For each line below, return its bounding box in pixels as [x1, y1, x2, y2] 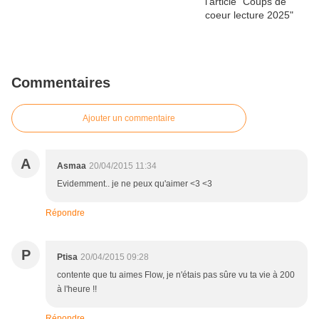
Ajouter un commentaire [83, 113, 175, 123]
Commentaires [11, 74, 110, 90]
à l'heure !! [57, 283, 97, 294]
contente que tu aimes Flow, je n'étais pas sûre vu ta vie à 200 [57, 269, 295, 280]
